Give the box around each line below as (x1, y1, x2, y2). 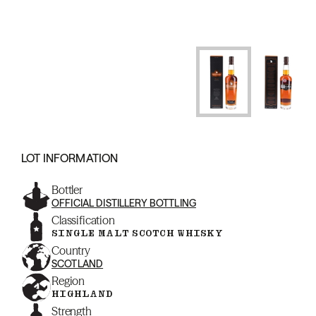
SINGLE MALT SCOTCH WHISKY (51, 227, 223, 239)
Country (51, 243, 90, 257)
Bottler (51, 183, 83, 197)
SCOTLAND (51, 257, 104, 270)
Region (51, 274, 85, 288)
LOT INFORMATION (21, 151, 119, 165)
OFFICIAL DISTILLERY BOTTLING (51, 197, 196, 209)
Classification (51, 213, 115, 227)
